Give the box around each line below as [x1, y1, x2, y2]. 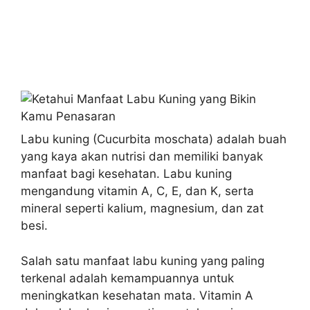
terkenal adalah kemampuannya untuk [21, 271, 234, 285]
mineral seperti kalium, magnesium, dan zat [21, 201, 264, 215]
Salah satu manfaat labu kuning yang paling [21, 253, 264, 268]
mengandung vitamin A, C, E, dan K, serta [21, 184, 254, 198]
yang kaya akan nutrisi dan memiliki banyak [21, 149, 263, 163]
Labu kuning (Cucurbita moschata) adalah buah [21, 132, 286, 146]
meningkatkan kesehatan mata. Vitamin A [21, 288, 253, 302]
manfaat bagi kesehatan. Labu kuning [21, 167, 232, 181]
